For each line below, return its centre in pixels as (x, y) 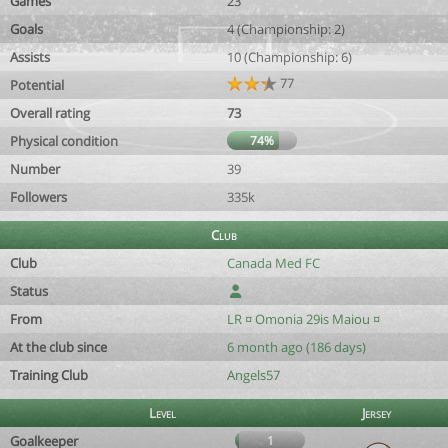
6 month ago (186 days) (296, 347)
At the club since (58, 347)
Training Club (49, 375)
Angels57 (253, 375)
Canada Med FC (273, 263)
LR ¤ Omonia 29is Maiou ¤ (303, 319)
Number (35, 169)
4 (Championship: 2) (286, 29)
